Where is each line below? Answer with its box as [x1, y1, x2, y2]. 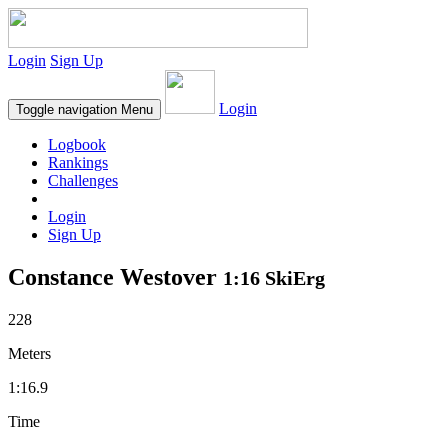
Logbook [48, 136, 106, 153]
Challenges [48, 172, 118, 189]
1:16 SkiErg [223, 266, 325, 289]
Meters [8, 344, 51, 362]
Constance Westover [8, 263, 223, 290]
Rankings [48, 154, 108, 171]
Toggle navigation [16, 102, 117, 117]
